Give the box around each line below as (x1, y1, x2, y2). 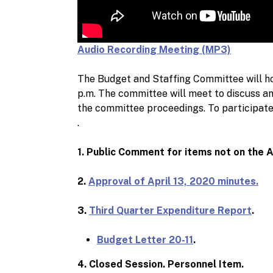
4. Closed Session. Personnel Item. (77, 258, 246, 270)
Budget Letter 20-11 (96, 233, 193, 246)
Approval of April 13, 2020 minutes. (88, 175, 258, 187)
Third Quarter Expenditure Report (88, 204, 252, 216)
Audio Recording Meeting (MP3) (77, 43, 231, 55)
